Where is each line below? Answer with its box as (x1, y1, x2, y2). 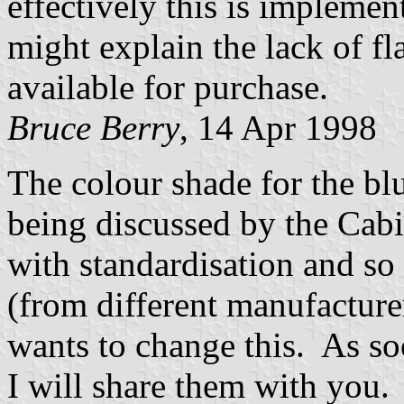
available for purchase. (7, 68, 328, 107)
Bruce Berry (7, 108, 179, 148)
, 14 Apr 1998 (179, 108, 377, 148)
